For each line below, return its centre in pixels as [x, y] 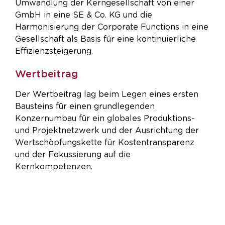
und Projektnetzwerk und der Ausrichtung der [107, 131]
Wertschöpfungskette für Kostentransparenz [105, 143]
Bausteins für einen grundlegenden [85, 107]
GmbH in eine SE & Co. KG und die [84, 15]
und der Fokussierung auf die [73, 155]
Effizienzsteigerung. [54, 51]
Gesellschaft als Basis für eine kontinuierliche [105, 39]
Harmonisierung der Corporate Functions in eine [112, 27]
